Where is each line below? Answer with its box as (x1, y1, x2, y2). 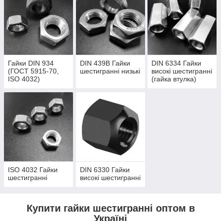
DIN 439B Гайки (79, 59, 130, 68)
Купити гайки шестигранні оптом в (26, 203, 195, 214)
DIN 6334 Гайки (151, 59, 202, 68)
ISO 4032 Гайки (8, 166, 58, 174)
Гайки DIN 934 (8, 59, 54, 68)
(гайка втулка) (151, 75, 197, 83)
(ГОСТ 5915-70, (8, 67, 59, 75)
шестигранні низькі (79, 67, 140, 75)
